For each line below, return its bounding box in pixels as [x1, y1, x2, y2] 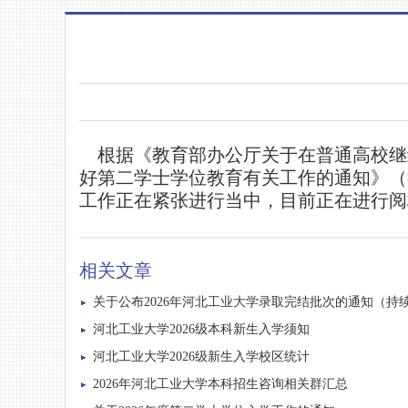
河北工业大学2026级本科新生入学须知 [93, 322, 310, 336]
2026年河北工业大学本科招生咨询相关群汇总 [93, 377, 348, 391]
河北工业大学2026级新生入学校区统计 [93, 350, 310, 363]
